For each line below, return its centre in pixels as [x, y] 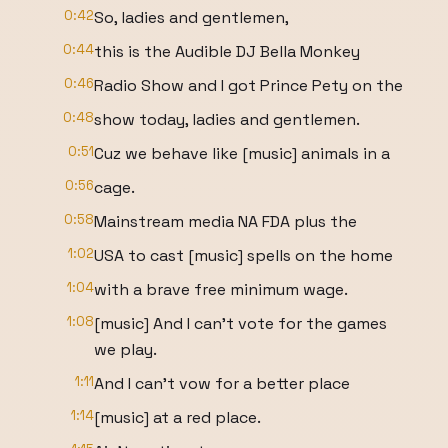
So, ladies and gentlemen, [191, 17]
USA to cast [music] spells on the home [243, 255]
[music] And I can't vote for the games [240, 323]
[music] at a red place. [177, 417]
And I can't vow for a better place [222, 383]
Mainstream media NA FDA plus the [225, 221]
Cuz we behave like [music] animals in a [242, 153]
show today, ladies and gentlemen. [227, 119]
